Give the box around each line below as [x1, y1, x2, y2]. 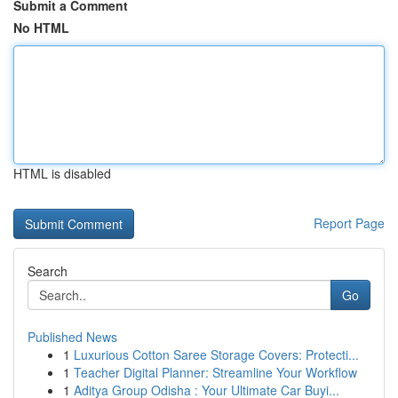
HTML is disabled [13, 164, 111, 182]
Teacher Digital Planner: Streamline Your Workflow [74, 363, 357, 381]
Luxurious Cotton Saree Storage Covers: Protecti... [74, 346, 359, 363]
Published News [28, 328, 117, 346]
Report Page [314, 214, 385, 232]
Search [28, 262, 68, 280]
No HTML [13, 19, 69, 36]
